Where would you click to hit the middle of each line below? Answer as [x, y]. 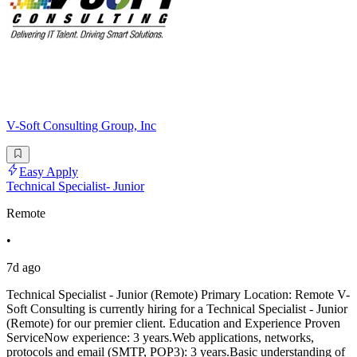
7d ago [24, 268]
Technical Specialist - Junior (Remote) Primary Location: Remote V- [178, 295]
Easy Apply [49, 172]
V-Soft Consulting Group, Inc [81, 125]
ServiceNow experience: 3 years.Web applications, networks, [160, 338]
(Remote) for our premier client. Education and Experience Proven [173, 324]
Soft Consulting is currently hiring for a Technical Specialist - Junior [177, 309]
